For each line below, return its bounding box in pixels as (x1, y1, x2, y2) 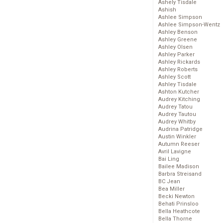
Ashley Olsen (158, 44, 193, 51)
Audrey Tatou (158, 104, 193, 111)
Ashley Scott (158, 74, 191, 81)
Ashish (158, 6, 176, 13)
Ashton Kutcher (158, 89, 199, 96)
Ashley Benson (158, 29, 198, 36)
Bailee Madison (158, 163, 199, 170)
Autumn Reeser (158, 141, 200, 148)
